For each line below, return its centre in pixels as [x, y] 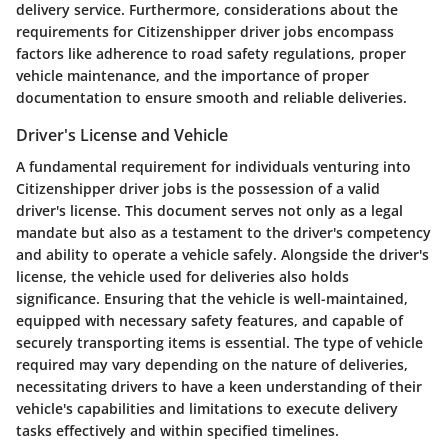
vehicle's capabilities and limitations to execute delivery [207, 409]
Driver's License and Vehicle [122, 135]
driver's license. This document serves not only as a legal [209, 211]
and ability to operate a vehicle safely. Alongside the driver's [222, 255]
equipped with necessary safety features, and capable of [209, 321]
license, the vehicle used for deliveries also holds [182, 277]
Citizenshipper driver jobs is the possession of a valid [198, 189]
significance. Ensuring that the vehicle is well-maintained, [212, 299]
